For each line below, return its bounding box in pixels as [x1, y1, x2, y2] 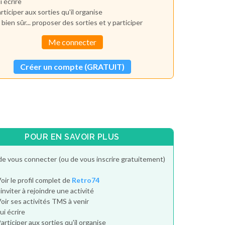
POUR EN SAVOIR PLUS [25, 132, 120, 142]
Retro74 [72, 175, 100, 184]
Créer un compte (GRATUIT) [20, 61, 125, 71]
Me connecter [48, 37, 96, 47]
